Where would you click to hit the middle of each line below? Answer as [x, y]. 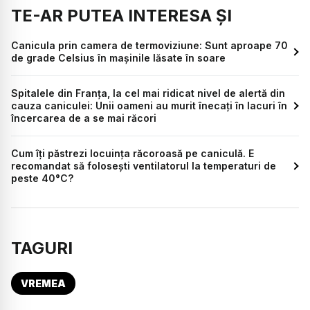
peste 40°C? [42, 179]
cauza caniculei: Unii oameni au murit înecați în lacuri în [149, 106]
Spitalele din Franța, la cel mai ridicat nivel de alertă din [148, 93]
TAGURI [42, 248]
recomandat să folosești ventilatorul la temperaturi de [144, 166]
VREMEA [43, 284]
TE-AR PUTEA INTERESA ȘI [121, 16]
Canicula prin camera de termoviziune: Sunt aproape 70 [149, 46]
